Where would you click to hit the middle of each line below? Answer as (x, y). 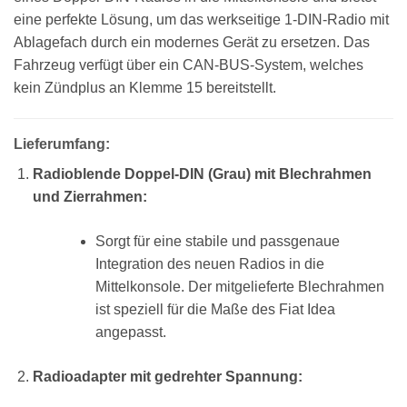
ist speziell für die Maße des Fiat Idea (215, 309)
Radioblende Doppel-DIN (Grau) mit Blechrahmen (202, 174)
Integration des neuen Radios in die (209, 264)
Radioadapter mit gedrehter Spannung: (167, 377)
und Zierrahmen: (89, 197)
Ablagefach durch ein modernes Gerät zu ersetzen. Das (192, 43)
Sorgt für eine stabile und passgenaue (217, 241)
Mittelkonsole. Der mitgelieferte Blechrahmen (239, 287)
